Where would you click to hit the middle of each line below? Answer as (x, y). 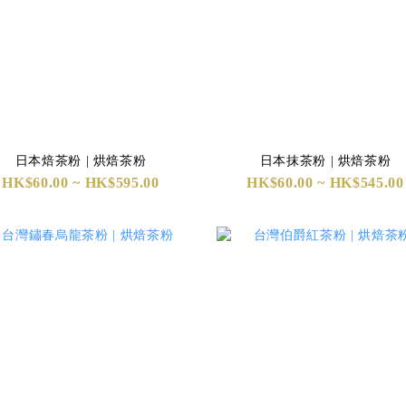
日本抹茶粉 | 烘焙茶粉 (325, 161)
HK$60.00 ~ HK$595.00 (81, 183)
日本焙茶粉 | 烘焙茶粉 (81, 161)
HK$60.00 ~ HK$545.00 (325, 183)
